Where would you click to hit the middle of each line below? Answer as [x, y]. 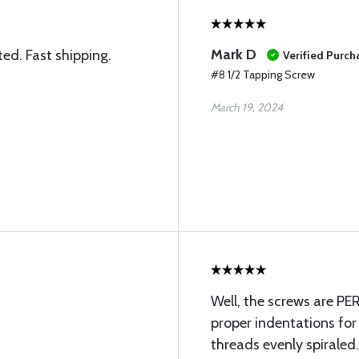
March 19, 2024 [247, 107]
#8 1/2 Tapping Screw [263, 75]
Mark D [234, 54]
